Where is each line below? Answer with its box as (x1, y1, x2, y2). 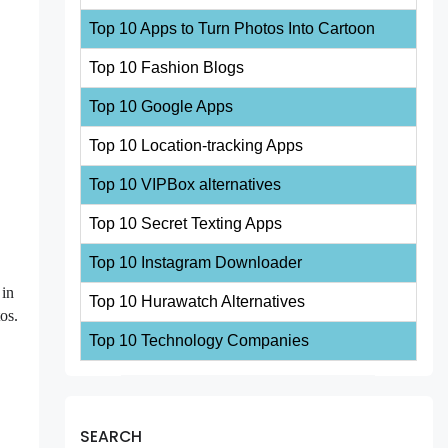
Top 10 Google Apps (89, 97, 234, 115)
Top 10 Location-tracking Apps (89, 136, 304, 154)
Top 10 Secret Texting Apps (89, 214, 283, 232)
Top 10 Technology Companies (89, 331, 310, 349)
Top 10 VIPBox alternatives (89, 175, 282, 193)
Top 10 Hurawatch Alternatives (89, 292, 306, 310)
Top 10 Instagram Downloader (89, 253, 303, 271)
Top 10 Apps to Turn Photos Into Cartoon (89, 19, 376, 37)
